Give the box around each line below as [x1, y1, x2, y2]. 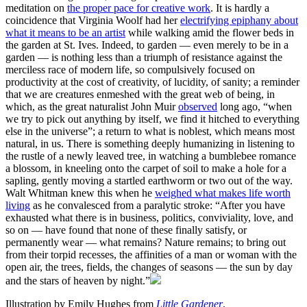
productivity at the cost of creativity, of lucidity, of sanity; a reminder [5, 76, 299, 88]
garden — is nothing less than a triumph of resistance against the [5, 51, 282, 64]
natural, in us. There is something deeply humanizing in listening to [5, 138, 295, 150]
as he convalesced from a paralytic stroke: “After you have [30, 199, 285, 212]
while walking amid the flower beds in [125, 27, 294, 39]
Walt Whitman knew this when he [5, 187, 155, 199]
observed [178, 101, 217, 113]
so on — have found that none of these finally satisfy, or [5, 224, 247, 236]
